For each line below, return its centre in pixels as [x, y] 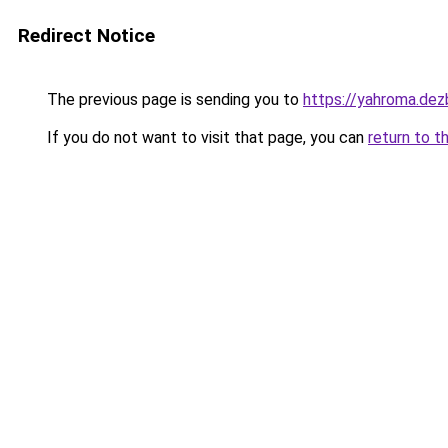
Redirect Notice [86, 35]
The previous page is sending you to [173, 99]
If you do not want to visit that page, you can [205, 137]
